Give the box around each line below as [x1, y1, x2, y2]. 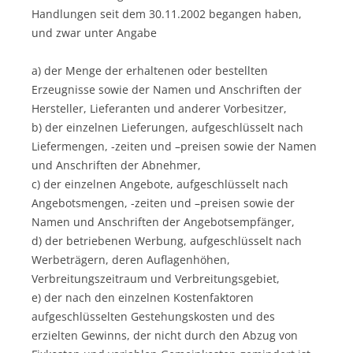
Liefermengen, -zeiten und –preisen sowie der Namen [32, 138, 317, 154]
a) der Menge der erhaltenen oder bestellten [32, 62, 268, 78]
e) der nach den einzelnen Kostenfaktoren [32, 289, 254, 305]
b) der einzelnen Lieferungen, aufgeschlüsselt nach [32, 119, 303, 135]
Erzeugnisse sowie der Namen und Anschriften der [32, 81, 302, 97]
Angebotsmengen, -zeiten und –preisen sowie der [32, 195, 295, 210]
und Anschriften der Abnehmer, [32, 157, 201, 173]
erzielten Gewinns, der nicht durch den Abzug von [32, 327, 298, 343]
